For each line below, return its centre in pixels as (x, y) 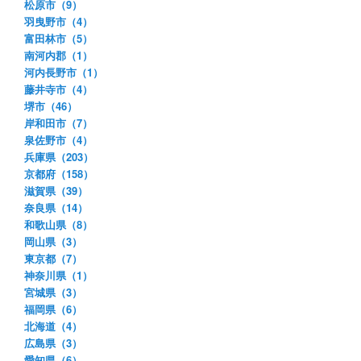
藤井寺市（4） (58, 89)
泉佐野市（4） (58, 139)
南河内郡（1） (58, 55)
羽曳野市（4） (58, 21)
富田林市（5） (58, 38)
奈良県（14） (56, 207)
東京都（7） (53, 258)
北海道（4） (53, 326)
